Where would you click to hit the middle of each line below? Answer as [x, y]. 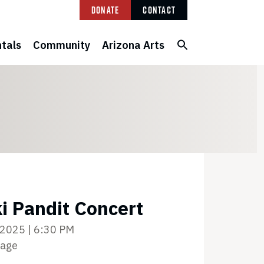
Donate [105, 10]
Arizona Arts [133, 45]
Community [62, 45]
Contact [159, 10]
